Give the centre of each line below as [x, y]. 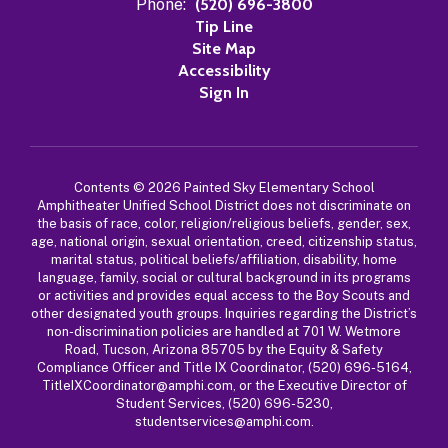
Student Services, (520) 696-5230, [224, 403]
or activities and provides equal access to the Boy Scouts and [224, 295]
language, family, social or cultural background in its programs [224, 277]
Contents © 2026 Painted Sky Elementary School [224, 187]
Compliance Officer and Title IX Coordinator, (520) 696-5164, [224, 367]
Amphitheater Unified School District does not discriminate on [224, 205]
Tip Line [224, 26]
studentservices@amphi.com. [224, 421]
